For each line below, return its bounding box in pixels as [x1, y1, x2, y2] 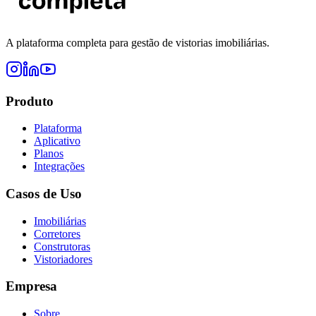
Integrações [34, 160, 85, 173]
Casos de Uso [6, 186, 82, 201]
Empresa [6, 279, 57, 294]
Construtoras [34, 240, 90, 253]
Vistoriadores [34, 253, 92, 265]
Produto [6, 93, 54, 109]
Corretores [34, 227, 80, 240]
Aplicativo [34, 135, 80, 147]
